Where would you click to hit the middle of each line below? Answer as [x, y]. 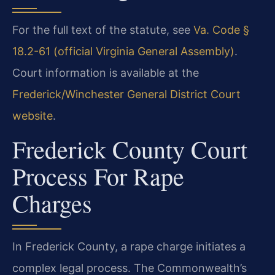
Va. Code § [221, 30]
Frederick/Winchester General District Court [126, 95]
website [33, 116]
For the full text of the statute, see [103, 30]
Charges [52, 203]
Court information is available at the [106, 73]
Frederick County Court [130, 149]
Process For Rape [98, 176]
